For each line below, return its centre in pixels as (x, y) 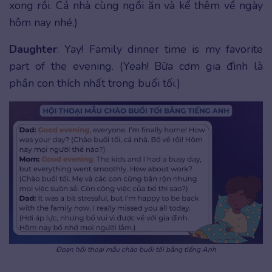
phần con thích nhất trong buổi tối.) (95, 83)
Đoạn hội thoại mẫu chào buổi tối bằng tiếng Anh (136, 250)
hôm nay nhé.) (43, 23)
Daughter (33, 49)
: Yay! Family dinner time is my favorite (160, 49)
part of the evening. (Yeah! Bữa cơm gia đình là (136, 66)
